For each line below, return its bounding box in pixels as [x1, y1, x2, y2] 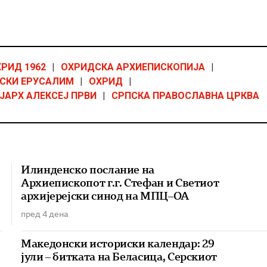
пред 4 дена [20, 209, 69, 219]
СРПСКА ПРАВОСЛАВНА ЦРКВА [111, 90, 259, 102]
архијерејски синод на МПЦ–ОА [20, 190, 189, 203]
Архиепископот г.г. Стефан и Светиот [20, 176, 219, 190]
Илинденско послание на [20, 163, 155, 176]
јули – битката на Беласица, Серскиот [20, 250, 217, 263]
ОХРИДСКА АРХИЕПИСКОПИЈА [61, 61, 205, 73]
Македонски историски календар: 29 [20, 237, 215, 250]
